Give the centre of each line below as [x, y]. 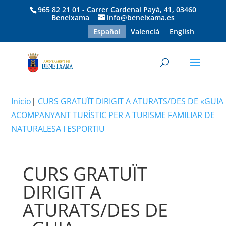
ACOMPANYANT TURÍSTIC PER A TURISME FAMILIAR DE [113, 115]
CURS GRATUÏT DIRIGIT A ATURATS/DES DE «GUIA [131, 101]
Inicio [21, 101]
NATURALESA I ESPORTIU [58, 129]
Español [107, 31]
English [182, 31]
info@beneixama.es [140, 17]
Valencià [145, 31]
